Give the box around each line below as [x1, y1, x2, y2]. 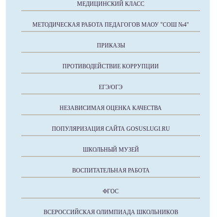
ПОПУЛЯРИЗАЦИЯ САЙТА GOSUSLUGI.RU [51, 125, 170, 132]
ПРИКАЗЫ [96, 42, 125, 49]
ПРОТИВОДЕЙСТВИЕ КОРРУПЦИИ [62, 63, 159, 70]
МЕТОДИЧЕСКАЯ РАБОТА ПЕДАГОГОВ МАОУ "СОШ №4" [32, 21, 189, 28]
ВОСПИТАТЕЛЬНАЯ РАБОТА [72, 167, 150, 174]
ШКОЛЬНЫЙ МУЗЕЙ [82, 146, 139, 153]
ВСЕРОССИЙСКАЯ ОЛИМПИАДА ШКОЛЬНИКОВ [43, 209, 178, 216]
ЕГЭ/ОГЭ [99, 84, 123, 91]
